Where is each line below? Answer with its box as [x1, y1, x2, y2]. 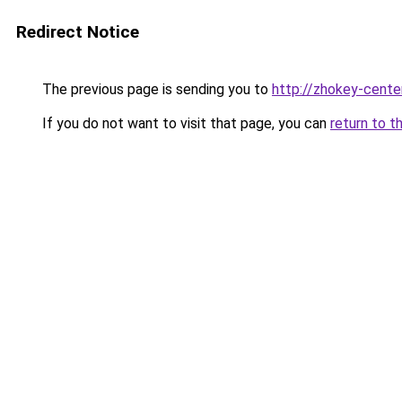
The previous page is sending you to [39, 81, 272, 98]
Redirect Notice [16, 22, 139, 42]
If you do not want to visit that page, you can [39, 115, 330, 132]
